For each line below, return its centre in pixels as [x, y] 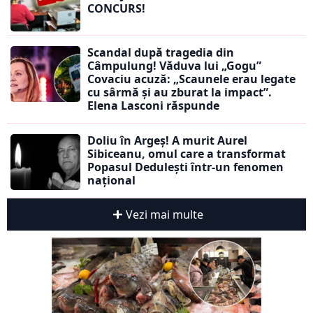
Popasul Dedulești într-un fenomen [185, 167]
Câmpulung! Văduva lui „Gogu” [174, 66]
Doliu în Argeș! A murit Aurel [167, 141]
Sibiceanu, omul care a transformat [187, 154]
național [111, 181]
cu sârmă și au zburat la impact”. [180, 93]
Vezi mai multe [164, 215]
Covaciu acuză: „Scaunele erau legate [191, 79]
